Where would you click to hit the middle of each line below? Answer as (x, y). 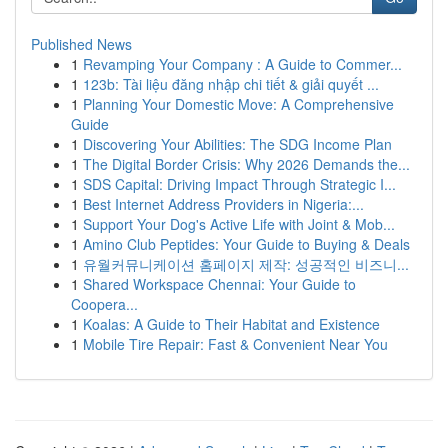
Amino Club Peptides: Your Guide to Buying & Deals (246, 244)
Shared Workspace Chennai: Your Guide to (219, 284)
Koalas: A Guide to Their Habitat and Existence (231, 324)
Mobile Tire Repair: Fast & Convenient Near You (235, 344)
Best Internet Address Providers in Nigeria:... (223, 204)
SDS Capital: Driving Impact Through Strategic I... (239, 184)
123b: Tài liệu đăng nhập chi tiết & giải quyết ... (231, 84)
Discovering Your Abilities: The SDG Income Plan (237, 144)
